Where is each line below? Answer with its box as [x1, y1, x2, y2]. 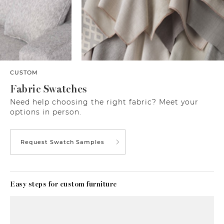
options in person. [10, 107, 81, 117]
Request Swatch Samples [20, 138, 104, 146]
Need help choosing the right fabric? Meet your [10, 97, 198, 107]
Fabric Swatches [10, 83, 87, 95]
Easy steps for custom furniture [10, 180, 117, 188]
